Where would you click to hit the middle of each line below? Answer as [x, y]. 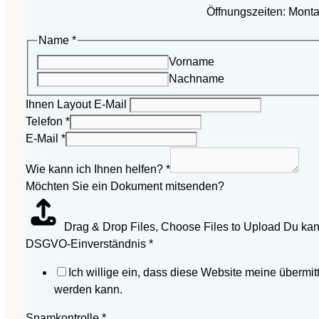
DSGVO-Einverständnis [87, 244]
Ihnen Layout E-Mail [76, 104]
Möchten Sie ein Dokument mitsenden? [125, 186]
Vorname [192, 61]
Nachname [197, 78]
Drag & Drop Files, [113, 226]
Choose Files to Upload [221, 226]
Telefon [46, 121]
